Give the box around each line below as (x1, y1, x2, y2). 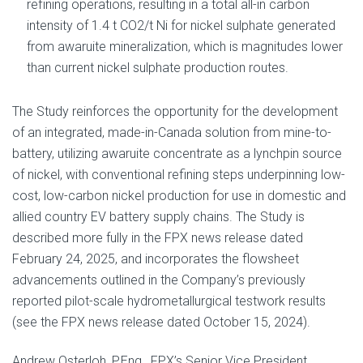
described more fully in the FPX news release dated (12, 229, 303, 246)
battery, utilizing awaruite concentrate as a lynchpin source (12, 145, 342, 161)
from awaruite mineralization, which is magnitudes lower (27, 39, 343, 54)
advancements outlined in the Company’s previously (12, 271, 305, 288)
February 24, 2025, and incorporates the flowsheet (12, 250, 299, 267)
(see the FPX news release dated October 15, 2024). (12, 314, 310, 330)
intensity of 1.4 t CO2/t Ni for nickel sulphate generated (27, 18, 335, 33)
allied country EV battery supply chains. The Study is (12, 208, 305, 224)
